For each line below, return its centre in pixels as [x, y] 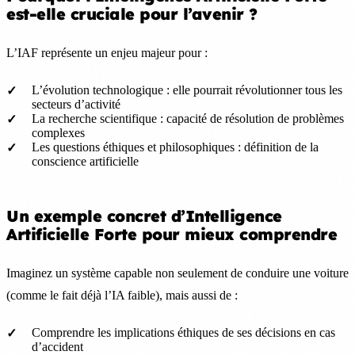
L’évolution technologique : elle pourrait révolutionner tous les [187, 90]
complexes [58, 132]
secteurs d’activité [76, 104]
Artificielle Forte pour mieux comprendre [172, 234]
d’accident [57, 346]
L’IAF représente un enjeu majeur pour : [107, 52]
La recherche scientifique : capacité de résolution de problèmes [188, 118]
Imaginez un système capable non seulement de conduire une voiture [177, 273]
